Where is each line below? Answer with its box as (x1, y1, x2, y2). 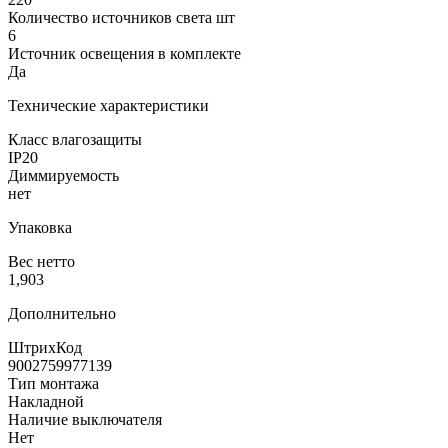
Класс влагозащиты (8, 130, 142, 148)
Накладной (8, 392, 84, 410)
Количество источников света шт (8, 8, 235, 26)
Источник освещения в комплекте (8, 44, 241, 62)
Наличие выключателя (8, 410, 162, 428)
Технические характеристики (8, 96, 209, 114)
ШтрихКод (8, 338, 82, 356)
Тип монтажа (8, 374, 99, 392)
